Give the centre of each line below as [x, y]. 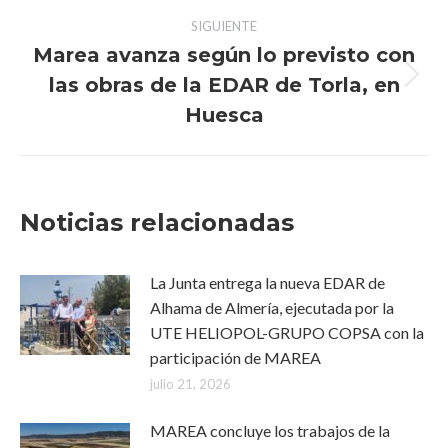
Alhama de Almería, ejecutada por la [272, 307]
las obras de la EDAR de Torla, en [224, 85]
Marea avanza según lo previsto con [224, 55]
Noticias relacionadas [157, 222]
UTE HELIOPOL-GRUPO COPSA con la [287, 332]
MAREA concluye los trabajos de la [270, 430]
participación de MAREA [235, 357]
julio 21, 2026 [190, 384]
